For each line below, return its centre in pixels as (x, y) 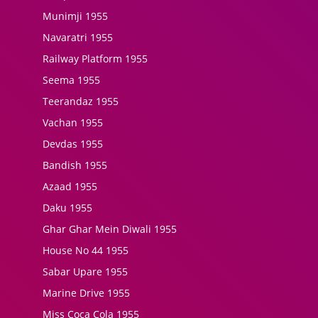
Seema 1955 (71, 80)
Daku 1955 (67, 208)
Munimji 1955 (75, 16)
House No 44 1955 (86, 250)
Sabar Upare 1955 (85, 272)
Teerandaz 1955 (81, 101)
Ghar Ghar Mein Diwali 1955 (110, 229)
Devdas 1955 (73, 144)
